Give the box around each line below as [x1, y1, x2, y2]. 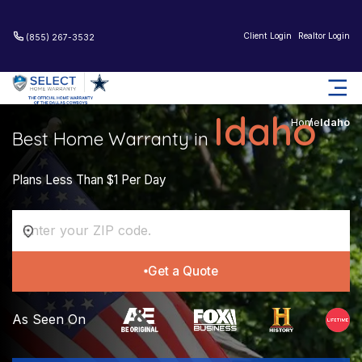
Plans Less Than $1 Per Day [12, 172, 166, 188]
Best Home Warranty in [12, 128, 213, 151]
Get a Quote [147, 263, 218, 279]
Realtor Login [298, 30, 350, 41]
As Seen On [12, 311, 86, 328]
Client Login [243, 30, 292, 41]
